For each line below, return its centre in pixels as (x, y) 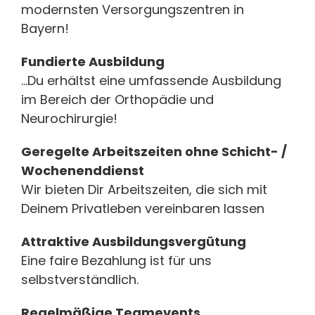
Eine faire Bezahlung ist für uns (116, 260)
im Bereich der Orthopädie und (117, 99)
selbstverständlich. (80, 279)
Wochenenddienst (83, 170)
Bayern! (45, 28)
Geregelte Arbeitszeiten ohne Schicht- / (154, 151)
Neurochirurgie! (69, 118)
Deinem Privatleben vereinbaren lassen (143, 208)
